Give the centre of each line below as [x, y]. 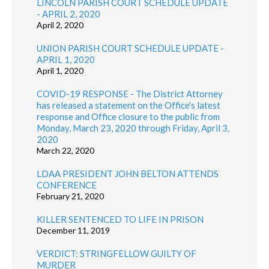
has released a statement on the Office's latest [128, 105]
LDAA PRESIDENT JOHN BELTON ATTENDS [127, 173]
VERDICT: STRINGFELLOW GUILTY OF [116, 253]
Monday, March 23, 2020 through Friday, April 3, [133, 128]
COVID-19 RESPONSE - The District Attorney [129, 93]
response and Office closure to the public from [128, 116]
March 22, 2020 [65, 150]
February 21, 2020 [70, 196]
